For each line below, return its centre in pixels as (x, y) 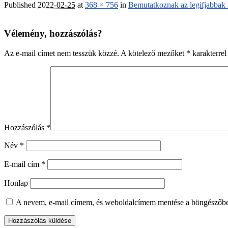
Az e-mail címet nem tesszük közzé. (62, 53)
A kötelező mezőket (153, 53)
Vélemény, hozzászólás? (53, 34)
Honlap (16, 183)
